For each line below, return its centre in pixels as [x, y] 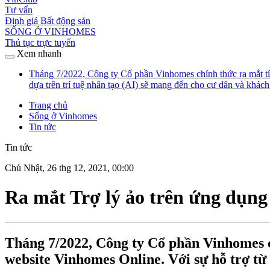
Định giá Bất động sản [48, 21]
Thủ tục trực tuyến [40, 42]
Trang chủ [48, 105]
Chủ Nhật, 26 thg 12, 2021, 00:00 [69, 168]
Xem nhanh [38, 53]
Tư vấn [19, 10]
